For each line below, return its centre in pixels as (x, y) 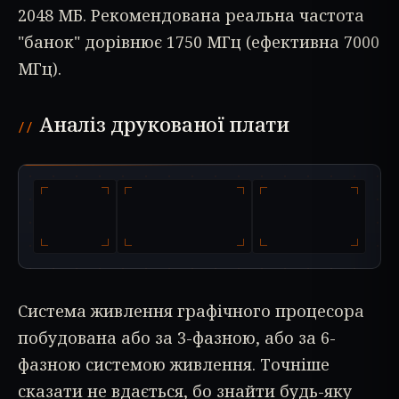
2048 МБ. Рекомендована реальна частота (191, 15)
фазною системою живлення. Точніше (174, 365)
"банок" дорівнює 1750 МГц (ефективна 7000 (199, 41)
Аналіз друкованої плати (165, 123)
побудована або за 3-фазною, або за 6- (177, 338)
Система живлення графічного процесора (191, 311)
